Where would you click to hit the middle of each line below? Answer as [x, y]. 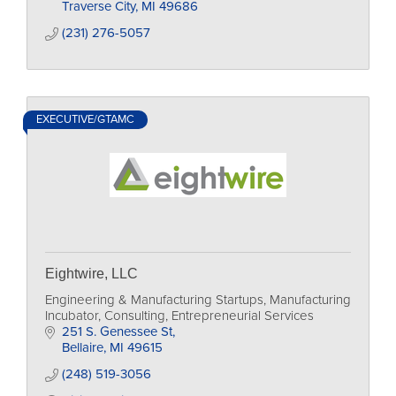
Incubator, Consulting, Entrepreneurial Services [179, 316]
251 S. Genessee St [117, 331]
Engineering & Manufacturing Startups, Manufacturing [198, 300]
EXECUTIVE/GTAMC [85, 119]
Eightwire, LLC [91, 274]
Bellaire [82, 347]
